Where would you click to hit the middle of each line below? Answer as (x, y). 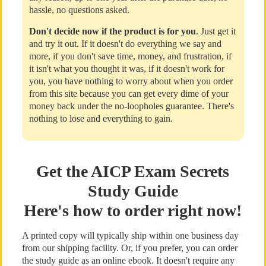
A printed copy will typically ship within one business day (130, 235)
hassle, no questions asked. (79, 10)
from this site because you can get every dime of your (129, 94)
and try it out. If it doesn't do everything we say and (125, 44)
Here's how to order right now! (133, 210)
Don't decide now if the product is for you (112, 31)
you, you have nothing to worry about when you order (131, 81)
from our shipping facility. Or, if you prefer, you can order (129, 248)
